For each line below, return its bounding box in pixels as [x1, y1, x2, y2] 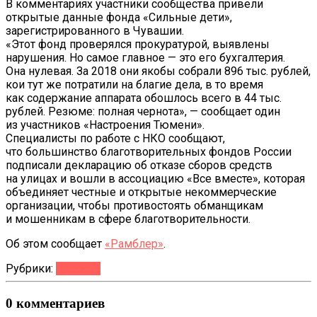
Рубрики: [6, 262, 56, 276]
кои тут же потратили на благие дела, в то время [6, 78, 263, 92]
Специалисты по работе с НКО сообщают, [6, 132, 225, 146]
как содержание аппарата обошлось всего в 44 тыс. [6, 91, 282, 105]
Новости [56, 262, 100, 276]
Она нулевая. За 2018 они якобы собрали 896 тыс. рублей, [6, 64, 311, 79]
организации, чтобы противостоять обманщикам [6, 199, 263, 213]
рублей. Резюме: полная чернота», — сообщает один [6, 105, 280, 119]
